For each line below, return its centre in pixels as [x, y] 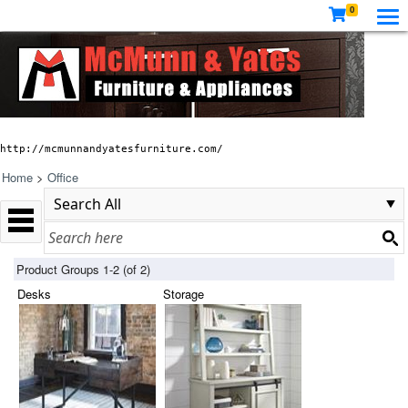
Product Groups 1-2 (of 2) [87, 269]
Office [63, 177]
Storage [184, 294]
